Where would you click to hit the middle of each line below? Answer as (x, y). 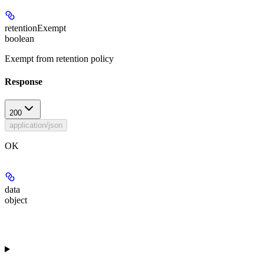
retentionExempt (35, 28)
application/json (36, 126)
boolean (19, 38)
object (16, 200)
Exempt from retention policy (59, 58)
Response (24, 82)
